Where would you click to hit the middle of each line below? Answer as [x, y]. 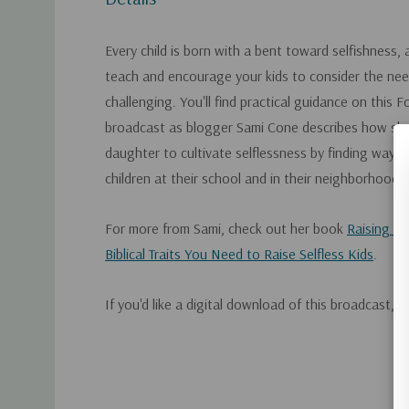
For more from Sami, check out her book [226, 228]
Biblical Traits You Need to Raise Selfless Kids [239, 253]
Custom [132, 350]
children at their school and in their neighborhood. [254, 178]
